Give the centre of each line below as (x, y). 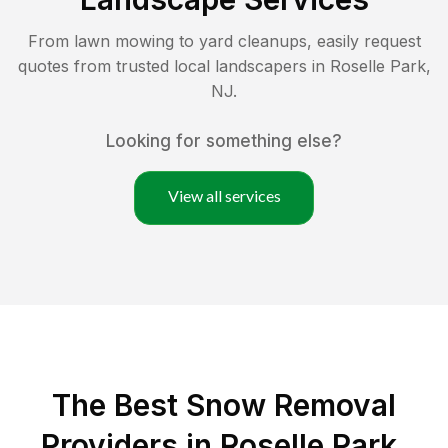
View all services (224, 195)
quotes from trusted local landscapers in (173, 65)
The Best (119, 404)
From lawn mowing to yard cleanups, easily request (224, 40)
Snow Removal (291, 404)
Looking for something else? (224, 140)
